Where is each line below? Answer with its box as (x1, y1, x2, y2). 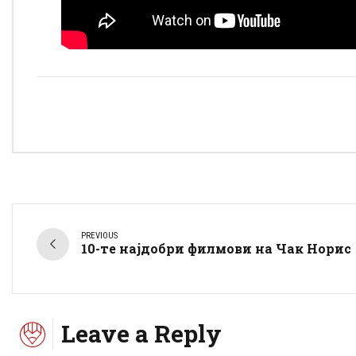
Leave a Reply (61, 317, 222, 349)
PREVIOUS (81, 230, 118, 242)
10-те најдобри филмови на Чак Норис (81, 240, 351, 257)
